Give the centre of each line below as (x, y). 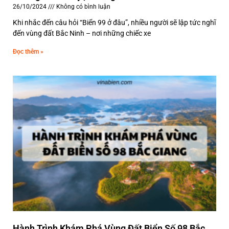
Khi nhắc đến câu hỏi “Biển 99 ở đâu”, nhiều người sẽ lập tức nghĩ (114, 22)
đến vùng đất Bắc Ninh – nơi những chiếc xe (82, 33)
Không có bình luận (83, 6)
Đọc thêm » (28, 51)
